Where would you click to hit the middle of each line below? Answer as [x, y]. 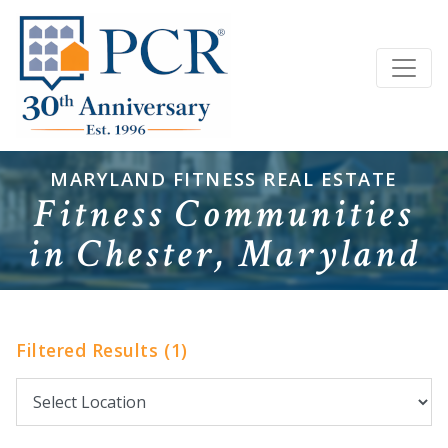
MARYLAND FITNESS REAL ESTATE [224, 179]
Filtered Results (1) [102, 349]
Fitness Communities [224, 214]
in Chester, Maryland [224, 254]
